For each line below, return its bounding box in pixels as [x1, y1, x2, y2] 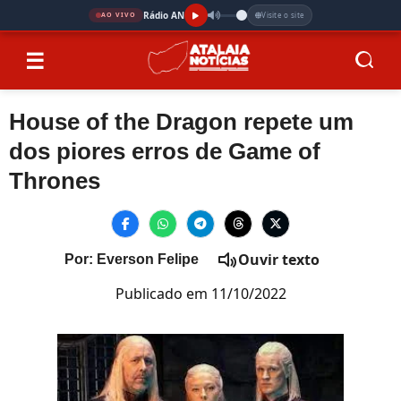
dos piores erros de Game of [9, 138, 320, 165]
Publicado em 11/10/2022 [115, 284, 286, 303]
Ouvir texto [237, 250, 320, 269]
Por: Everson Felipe [64, 252, 199, 267]
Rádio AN [142, 8, 184, 21]
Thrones [9, 167, 100, 194]
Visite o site [261, 10, 305, 20]
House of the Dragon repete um [9, 108, 354, 135]
